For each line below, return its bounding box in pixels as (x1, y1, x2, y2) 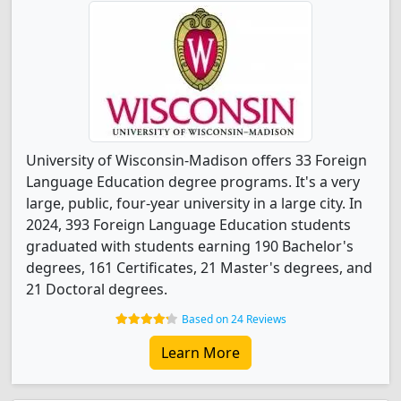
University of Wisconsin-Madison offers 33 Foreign (26, 150, 367, 170)
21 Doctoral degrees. (26, 279, 167, 299)
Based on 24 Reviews (181, 311, 286, 327)
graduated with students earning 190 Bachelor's (26, 236, 354, 256)
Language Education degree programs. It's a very (26, 172, 360, 192)
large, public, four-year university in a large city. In (26, 193, 363, 213)
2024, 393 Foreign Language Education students (26, 215, 351, 235)
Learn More (161, 343, 240, 363)
